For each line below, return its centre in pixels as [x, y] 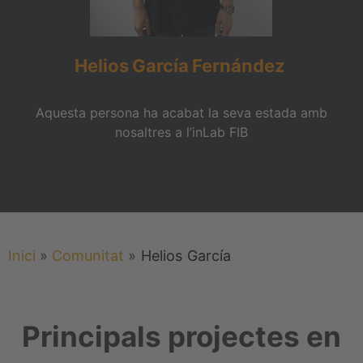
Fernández [239, 65]
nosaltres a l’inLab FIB [181, 132]
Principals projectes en [181, 336]
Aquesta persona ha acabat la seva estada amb [181, 112]
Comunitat [88, 255]
